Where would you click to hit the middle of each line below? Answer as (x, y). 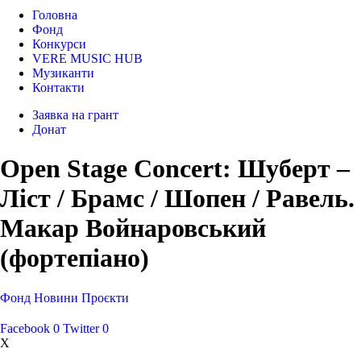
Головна (55, 15)
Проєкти (105, 297)
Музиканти (63, 73)
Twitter (81, 328)
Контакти (58, 87)
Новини (56, 297)
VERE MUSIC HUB (87, 58)
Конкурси (59, 44)
